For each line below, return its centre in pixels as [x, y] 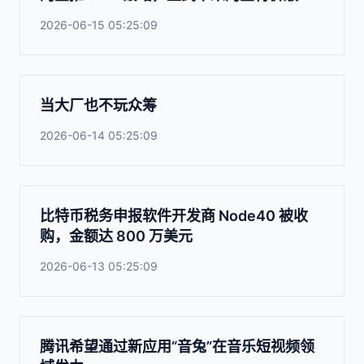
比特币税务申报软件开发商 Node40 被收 [174, 216]
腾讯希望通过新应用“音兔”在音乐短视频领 [177, 347]
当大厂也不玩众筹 [98, 105]
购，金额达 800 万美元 [116, 236]
